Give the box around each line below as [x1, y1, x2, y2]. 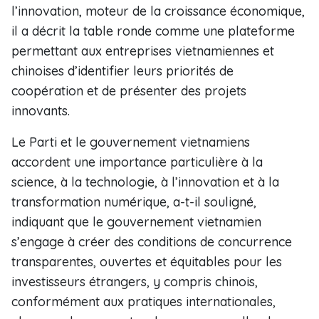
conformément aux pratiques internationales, [11, 293, 276, 310]
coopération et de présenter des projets [11, 83, 246, 99]
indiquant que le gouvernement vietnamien [11, 214, 261, 230]
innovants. [11, 103, 70, 119]
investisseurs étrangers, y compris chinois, [11, 273, 258, 290]
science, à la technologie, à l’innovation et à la [11, 174, 279, 190]
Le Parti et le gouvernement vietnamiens [11, 134, 250, 150]
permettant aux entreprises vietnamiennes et [11, 43, 274, 59]
